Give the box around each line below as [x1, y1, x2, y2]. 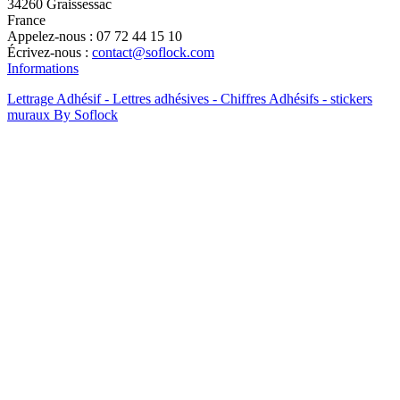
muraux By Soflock [7, 107, 118, 123]
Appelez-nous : [7, 29, 96, 45]
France [7, 12, 46, 29]
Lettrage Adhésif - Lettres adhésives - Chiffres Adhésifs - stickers [7, 91, 372, 107]
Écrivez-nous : [7, 45, 92, 61]
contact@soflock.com [92, 45, 214, 61]
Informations [7, 61, 79, 77]
